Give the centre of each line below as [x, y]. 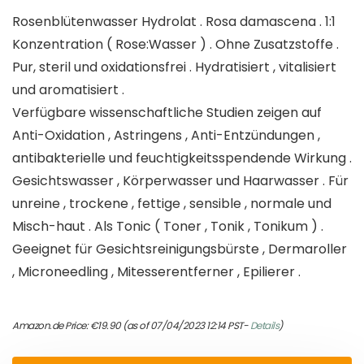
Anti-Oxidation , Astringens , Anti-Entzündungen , [166, 136]
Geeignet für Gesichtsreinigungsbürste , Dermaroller [180, 249]
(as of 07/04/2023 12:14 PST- [185, 326]
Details [264, 326]
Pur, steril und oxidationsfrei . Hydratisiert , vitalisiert [174, 67]
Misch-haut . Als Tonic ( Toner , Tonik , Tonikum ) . [168, 227]
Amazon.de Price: [51, 326]
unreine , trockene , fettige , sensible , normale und [172, 204]
